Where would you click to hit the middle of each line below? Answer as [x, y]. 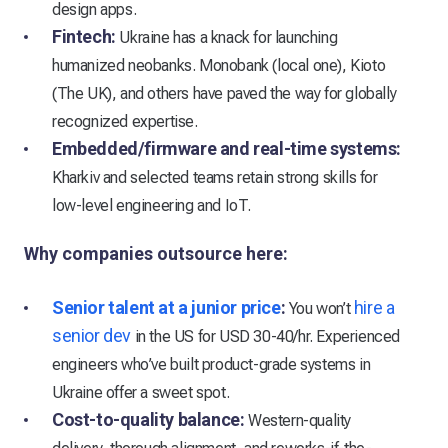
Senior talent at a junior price [166, 308]
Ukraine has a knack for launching [226, 38]
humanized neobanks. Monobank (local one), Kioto [219, 66]
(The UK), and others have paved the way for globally [224, 94]
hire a [374, 308]
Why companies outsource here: [156, 254]
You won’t [319, 309]
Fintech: [84, 37]
